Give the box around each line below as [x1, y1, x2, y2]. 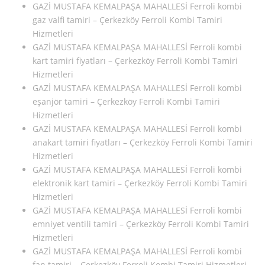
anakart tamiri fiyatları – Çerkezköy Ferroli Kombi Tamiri [33, 136, 253, 148]
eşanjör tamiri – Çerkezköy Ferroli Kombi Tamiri [33, 95, 220, 107]
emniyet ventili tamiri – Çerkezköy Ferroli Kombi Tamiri [33, 218, 249, 230]
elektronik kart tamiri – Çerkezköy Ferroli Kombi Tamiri [33, 177, 247, 189]
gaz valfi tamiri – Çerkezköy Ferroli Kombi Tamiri [33, 14, 222, 25]
